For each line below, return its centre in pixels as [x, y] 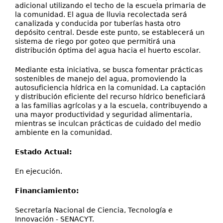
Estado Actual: [44, 152]
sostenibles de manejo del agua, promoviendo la [101, 79]
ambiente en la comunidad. [63, 132]
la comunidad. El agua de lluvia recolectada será [101, 14]
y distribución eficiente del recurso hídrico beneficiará [110, 97]
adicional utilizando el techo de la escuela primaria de [111, 5]
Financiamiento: [47, 191]
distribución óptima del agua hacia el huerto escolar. [108, 50]
